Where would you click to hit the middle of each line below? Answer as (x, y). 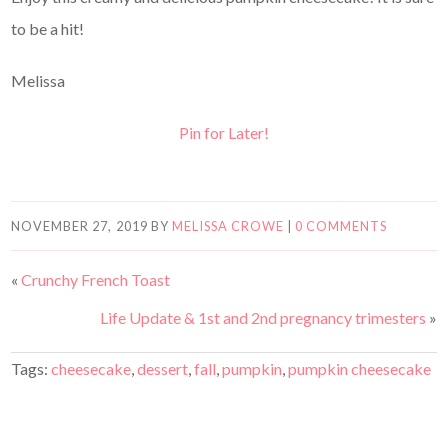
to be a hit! (48, 28)
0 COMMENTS (341, 225)
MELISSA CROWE (228, 225)
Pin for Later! (224, 132)
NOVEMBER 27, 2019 (79, 225)
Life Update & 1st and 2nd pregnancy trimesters (262, 317)
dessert (163, 368)
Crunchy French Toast (96, 279)
